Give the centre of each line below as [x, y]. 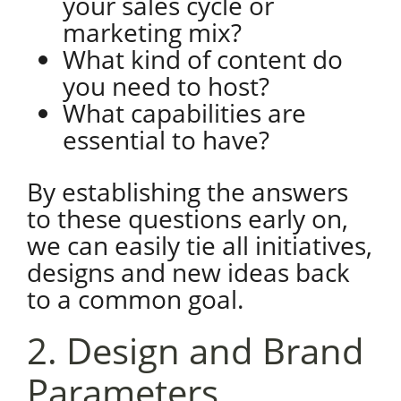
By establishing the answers [187, 192]
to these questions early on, [187, 218]
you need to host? [169, 86]
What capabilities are [184, 113]
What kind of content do [202, 59]
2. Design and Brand [195, 350]
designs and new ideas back [188, 272]
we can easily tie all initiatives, [199, 245]
